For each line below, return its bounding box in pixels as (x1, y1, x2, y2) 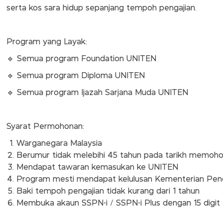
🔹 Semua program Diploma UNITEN (6, 72, 145, 80)
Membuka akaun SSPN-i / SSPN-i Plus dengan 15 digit (16, 199, 220, 207)
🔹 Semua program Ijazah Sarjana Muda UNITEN (6, 89, 188, 97)
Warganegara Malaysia (16, 139, 102, 147)
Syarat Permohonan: (6, 122, 84, 130)
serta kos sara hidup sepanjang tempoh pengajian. (6, 4, 197, 12)
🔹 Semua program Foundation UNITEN (6, 55, 156, 63)
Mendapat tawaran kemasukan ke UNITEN (16, 163, 178, 171)
